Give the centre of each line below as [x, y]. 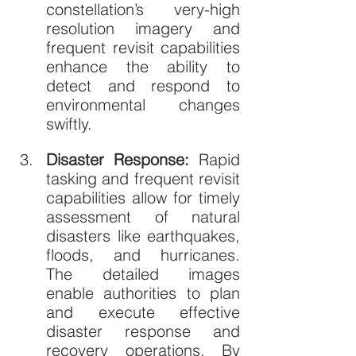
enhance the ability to [143, 66]
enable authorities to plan [143, 293]
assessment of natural [143, 217]
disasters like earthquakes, [143, 236]
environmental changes [143, 104]
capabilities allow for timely [143, 197]
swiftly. [69, 124]
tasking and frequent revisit [143, 178]
